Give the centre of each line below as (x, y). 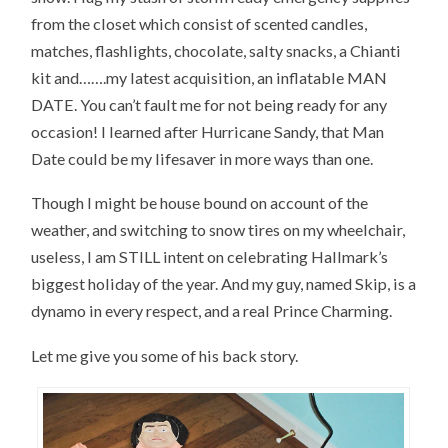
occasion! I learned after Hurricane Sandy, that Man (208, 131)
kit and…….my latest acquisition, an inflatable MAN (209, 77)
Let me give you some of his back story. (165, 356)
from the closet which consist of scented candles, (199, 23)
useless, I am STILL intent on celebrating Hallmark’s (210, 257)
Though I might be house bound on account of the (200, 203)
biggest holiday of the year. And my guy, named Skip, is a (224, 284)
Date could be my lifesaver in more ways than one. (202, 158)
